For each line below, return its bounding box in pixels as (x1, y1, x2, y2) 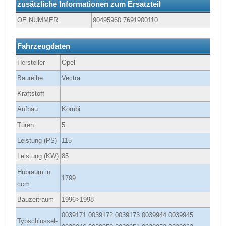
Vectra (62, 74, 80, 82)
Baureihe (17, 74, 43, 82)
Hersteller (17, 59, 45, 67)
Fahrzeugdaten (17, 42, 70, 51)
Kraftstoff (17, 90, 44, 98)
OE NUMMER (17, 16, 58, 24)
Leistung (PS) (17, 137, 57, 145)
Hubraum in (17, 168, 50, 176)
